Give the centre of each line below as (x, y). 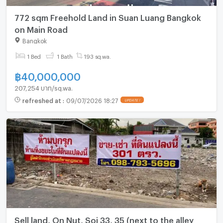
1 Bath (65, 55)
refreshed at (42, 100)
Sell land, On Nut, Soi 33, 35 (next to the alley (104, 219)
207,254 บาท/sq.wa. (43, 86)
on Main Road (41, 28)
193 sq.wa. (98, 55)
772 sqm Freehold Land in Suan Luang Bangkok (108, 16)
